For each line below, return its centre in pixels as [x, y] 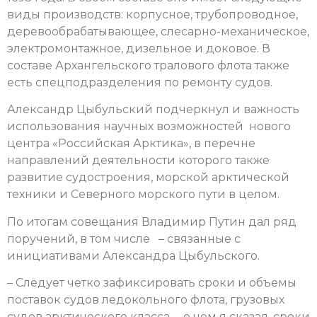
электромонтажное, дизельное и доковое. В [139, 49]
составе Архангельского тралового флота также [148, 66]
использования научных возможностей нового [149, 127]
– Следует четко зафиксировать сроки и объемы [152, 283]
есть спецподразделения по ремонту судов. [140, 83]
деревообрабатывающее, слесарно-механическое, [158, 32]
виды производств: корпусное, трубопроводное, [152, 15]
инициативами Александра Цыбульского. [133, 255]
